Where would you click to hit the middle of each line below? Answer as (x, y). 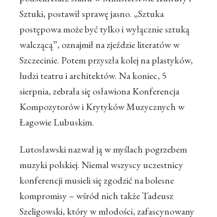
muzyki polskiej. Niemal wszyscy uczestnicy (101, 165)
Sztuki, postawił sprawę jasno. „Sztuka (92, 14)
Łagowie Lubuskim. (57, 122)
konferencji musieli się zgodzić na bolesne (97, 180)
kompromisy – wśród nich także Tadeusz (96, 196)
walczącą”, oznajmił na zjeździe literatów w (100, 45)
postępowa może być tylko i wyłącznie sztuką (104, 29)
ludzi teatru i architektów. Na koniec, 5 (93, 76)
